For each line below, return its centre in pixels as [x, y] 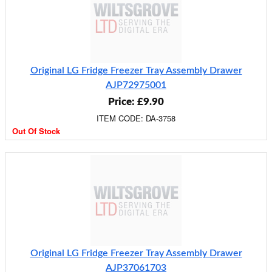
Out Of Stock [36, 131]
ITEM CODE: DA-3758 [136, 118]
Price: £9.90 [136, 102]
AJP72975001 [136, 85]
